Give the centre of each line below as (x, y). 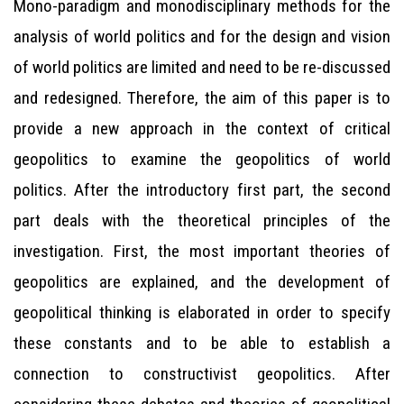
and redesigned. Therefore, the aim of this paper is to (202, 98)
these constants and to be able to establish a (202, 343)
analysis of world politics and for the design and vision (202, 37)
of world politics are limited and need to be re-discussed (202, 67)
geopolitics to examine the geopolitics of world (202, 159)
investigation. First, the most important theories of (202, 251)
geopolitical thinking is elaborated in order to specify (202, 312)
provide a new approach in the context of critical (202, 129)
